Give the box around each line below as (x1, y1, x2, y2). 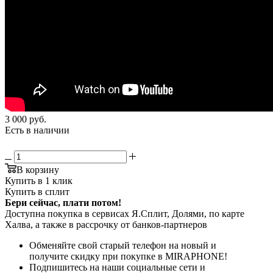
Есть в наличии (5, 124, 69, 135)
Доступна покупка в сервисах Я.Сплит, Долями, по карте (5, 208, 244, 219)
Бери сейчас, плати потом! (5, 197, 121, 208)
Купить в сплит (5, 186, 69, 197)
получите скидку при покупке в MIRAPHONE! (29, 250, 227, 261)
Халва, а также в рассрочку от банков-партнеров (5, 219, 207, 230)
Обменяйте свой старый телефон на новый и (29, 239, 216, 250)
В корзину (16, 164, 59, 175)
